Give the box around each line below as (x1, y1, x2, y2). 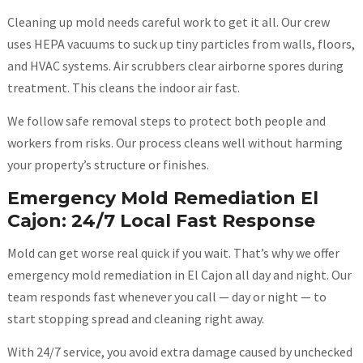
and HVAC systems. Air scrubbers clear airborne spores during (6, 58, 344, 75)
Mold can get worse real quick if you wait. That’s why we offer (6, 245, 340, 262)
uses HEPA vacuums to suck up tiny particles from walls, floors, (6, 36, 355, 53)
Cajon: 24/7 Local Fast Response (6, 210, 315, 233)
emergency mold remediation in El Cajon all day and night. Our (6, 267, 352, 284)
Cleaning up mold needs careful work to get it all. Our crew (6, 14, 330, 31)
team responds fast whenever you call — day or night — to (6, 288, 327, 305)
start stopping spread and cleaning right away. (6, 310, 264, 327)
